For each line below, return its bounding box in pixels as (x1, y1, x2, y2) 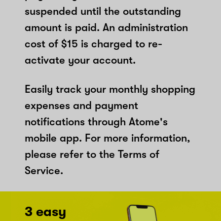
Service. (25, 164, 63, 177)
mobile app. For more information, (25, 131, 190, 144)
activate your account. (25, 53, 136, 66)
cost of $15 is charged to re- (25, 37, 162, 50)
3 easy (25, 204, 66, 220)
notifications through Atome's (25, 115, 168, 128)
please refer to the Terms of (25, 147, 159, 160)
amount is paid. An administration (25, 21, 188, 34)
